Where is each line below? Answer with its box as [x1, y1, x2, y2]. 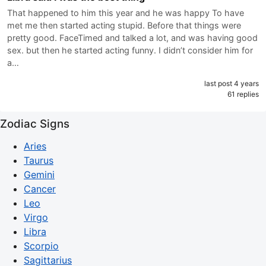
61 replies [227, 89, 259, 99]
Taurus [24, 154, 53, 166]
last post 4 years [204, 78, 259, 88]
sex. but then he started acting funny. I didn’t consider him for [7, 45, 253, 55]
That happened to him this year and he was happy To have [7, 7, 244, 18]
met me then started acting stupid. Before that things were [7, 20, 241, 30]
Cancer [24, 182, 56, 195]
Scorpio [24, 239, 59, 252]
